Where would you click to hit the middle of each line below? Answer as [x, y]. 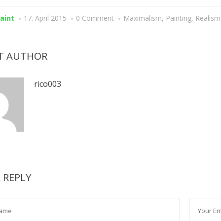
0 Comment [95, 18]
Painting [179, 18]
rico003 [48, 84]
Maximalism [143, 18]
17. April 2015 [45, 18]
